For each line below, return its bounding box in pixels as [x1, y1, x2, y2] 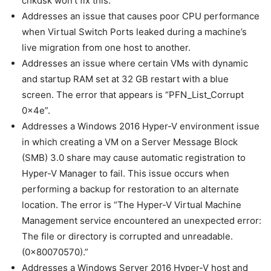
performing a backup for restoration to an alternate [22, 183, 239, 195]
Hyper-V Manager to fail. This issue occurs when [22, 168, 229, 180]
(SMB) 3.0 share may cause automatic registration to [22, 152, 246, 164]
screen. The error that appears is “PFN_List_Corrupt [22, 89, 244, 101]
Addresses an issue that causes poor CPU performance [22, 10, 260, 22]
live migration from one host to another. [22, 42, 191, 54]
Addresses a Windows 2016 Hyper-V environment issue [22, 120, 260, 132]
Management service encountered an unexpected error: [22, 215, 261, 227]
